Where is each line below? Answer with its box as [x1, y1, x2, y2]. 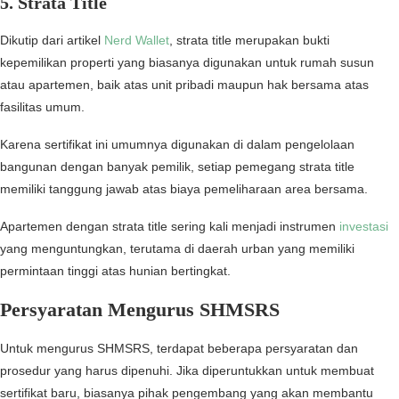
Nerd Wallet [104, 33, 169, 48]
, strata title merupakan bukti [169, 33, 330, 48]
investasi [339, 219, 388, 234]
